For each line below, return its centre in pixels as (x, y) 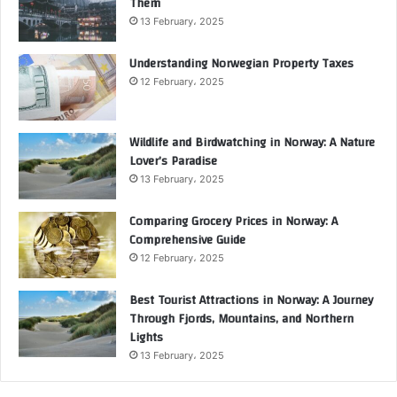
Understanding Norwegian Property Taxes (241, 63)
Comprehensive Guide (187, 240)
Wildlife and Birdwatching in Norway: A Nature (252, 142)
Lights (146, 337)
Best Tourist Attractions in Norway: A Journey (251, 300)
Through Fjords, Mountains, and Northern (241, 319)
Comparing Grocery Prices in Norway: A (234, 221)
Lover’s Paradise (173, 161)
